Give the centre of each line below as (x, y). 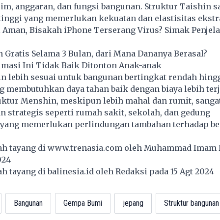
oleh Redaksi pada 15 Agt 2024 (156, 171)
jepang (133, 203)
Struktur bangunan (191, 203)
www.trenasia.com (85, 148)
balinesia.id (70, 171)
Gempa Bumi (82, 203)
